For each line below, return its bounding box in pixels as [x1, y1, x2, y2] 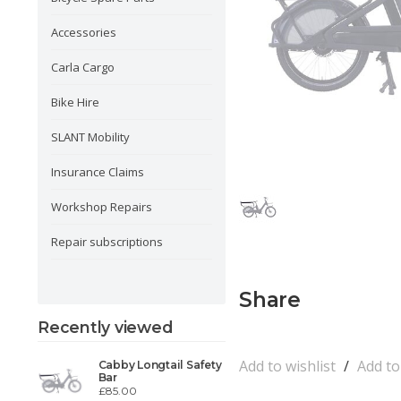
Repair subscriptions [51, 234, 163, 250]
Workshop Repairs [51, 199, 152, 215]
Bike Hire [51, 94, 99, 110]
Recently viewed [38, 318, 173, 337]
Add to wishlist [239, 355, 336, 376]
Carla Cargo [51, 59, 115, 75]
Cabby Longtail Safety [98, 357, 222, 371]
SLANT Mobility [51, 129, 130, 145]
